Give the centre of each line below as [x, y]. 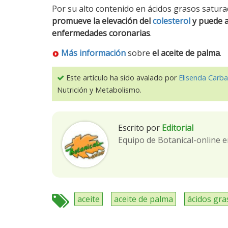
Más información [93, 53]
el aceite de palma [186, 53]
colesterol [172, 21]
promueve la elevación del [102, 21]
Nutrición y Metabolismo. [99, 90]
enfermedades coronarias [101, 33]
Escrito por [139, 128]
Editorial [178, 128]
